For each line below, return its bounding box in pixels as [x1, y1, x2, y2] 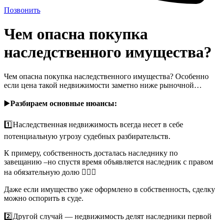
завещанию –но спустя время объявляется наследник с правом [4, 157, 213, 166]
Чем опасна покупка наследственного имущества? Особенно [4, 72, 209, 81]
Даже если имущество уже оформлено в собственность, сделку [4, 185, 215, 193]
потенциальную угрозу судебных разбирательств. [4, 132, 170, 140]
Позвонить [4, 6, 40, 14]
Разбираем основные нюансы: [10, 99, 117, 108]
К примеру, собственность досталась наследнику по [4, 148, 178, 157]
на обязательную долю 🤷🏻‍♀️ [4, 167, 96, 176]
